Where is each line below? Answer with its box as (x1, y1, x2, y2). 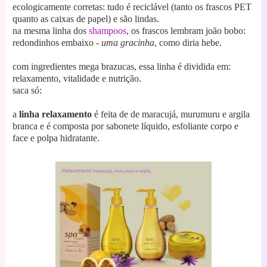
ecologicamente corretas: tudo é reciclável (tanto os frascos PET (13, 1, 252, 12)
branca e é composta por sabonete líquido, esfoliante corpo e (13, 120, 238, 131)
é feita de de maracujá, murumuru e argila (92, 108, 250, 119)
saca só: (13, 85, 42, 95)
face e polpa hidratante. (13, 132, 100, 143)
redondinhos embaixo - (13, 37, 101, 48)
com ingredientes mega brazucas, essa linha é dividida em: (13, 61, 231, 72)
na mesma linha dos (13, 25, 89, 36)
